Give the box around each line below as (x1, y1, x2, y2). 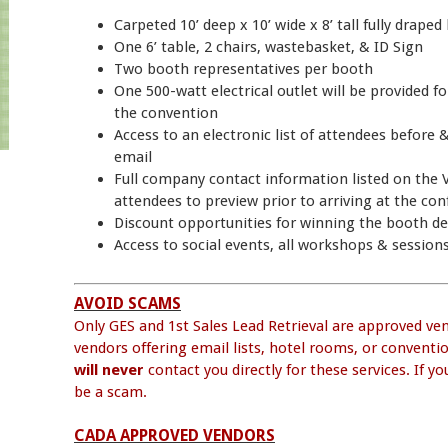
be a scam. (74, 382, 147, 401)
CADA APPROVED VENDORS (74, 425, 275, 445)
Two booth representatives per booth (114, 59, 373, 78)
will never (74, 360, 148, 379)
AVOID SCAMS (74, 293, 181, 313)
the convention (114, 103, 218, 122)
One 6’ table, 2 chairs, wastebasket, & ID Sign (114, 37, 423, 56)
